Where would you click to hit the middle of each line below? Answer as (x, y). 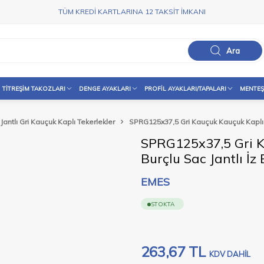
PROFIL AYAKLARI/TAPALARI (185, 88)
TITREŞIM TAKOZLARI (34, 88)
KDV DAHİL (230, 254)
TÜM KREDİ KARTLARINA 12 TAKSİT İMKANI (132, 11)
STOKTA (163, 204)
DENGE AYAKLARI (105, 88)
